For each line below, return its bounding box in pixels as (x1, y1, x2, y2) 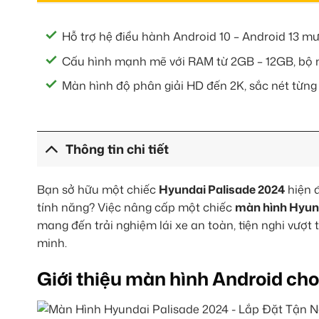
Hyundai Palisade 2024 (159, 182, 285, 198)
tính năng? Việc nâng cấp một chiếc (37, 199, 235, 216)
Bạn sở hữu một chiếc (37, 182, 159, 198)
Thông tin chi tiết (66, 140, 169, 158)
